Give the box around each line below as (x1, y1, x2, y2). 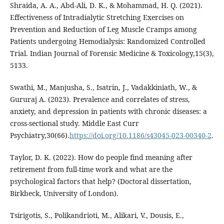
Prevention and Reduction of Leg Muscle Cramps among (9, 24, 197, 34)
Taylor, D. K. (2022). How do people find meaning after (9, 152, 192, 162)
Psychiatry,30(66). (9, 130, 69, 140)
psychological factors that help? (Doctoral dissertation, (9, 176, 191, 186)
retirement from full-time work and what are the (9, 164, 172, 174)
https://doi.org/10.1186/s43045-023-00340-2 (69, 130, 211, 140)
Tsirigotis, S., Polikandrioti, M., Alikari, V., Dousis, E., (9, 210, 184, 220)
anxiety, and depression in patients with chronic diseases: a (9, 106, 207, 116)
